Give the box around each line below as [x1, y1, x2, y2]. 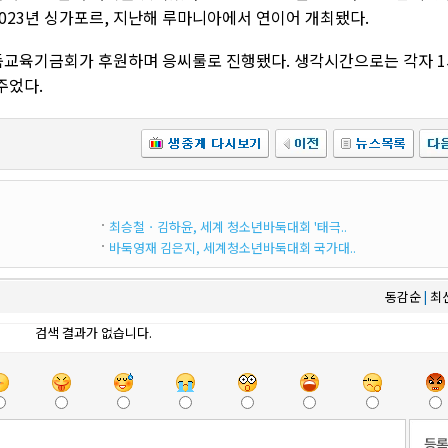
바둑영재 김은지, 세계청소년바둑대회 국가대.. [109, 238, 356, 257]
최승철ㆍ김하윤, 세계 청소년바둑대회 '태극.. [109, 217, 347, 236]
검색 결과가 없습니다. [35, 323, 152, 342]
